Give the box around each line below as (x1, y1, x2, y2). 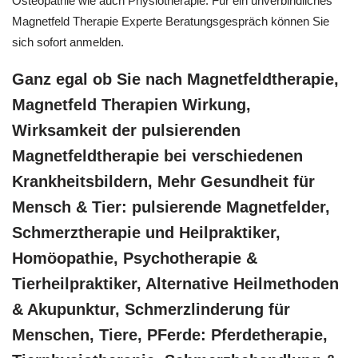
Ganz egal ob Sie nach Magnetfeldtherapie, (12, 70, 339, 88)
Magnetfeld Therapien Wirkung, (12, 95, 251, 113)
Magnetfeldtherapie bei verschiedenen (12, 146, 303, 165)
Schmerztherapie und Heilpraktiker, (12, 223, 280, 241)
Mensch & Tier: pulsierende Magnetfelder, (12, 197, 330, 216)
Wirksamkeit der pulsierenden (12, 121, 241, 139)
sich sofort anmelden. (12, 35, 124, 50)
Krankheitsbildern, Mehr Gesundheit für (12, 172, 315, 190)
